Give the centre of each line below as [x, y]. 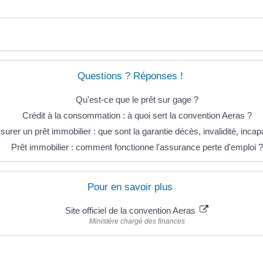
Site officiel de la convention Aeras [131, 211]
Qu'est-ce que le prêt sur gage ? [137, 100]
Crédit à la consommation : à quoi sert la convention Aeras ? [137, 115]
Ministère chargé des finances [137, 222]
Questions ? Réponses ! [130, 76]
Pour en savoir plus [130, 187]
